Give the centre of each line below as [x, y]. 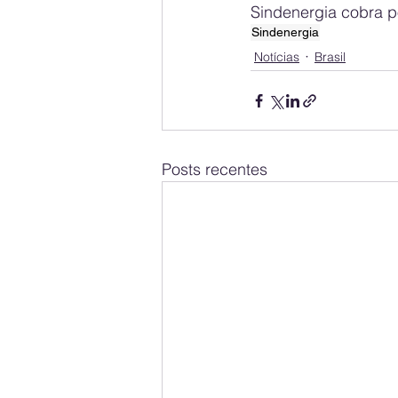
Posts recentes [215, 170]
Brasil [330, 56]
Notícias [277, 56]
